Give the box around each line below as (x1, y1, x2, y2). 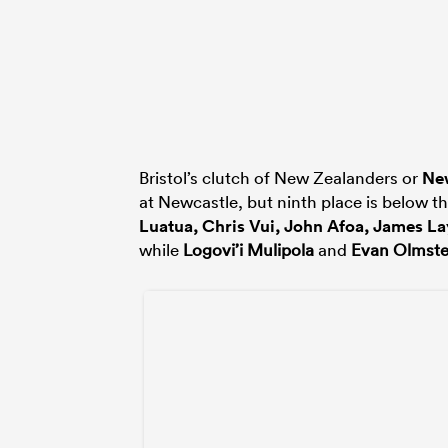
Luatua (139, 214, 193, 237)
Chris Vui (202, 214, 275, 237)
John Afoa (284, 214, 364, 237)
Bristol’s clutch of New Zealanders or (139, 166, 422, 188)
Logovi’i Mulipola (183, 238, 314, 260)
